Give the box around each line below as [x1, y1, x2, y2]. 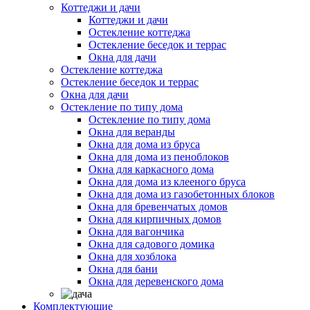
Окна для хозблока [89, 250, 176, 262]
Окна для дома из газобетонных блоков [89, 188, 275, 200]
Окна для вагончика [89, 226, 184, 237]
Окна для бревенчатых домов [89, 201, 228, 212]
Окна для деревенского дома [89, 275, 224, 287]
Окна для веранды [89, 126, 175, 138]
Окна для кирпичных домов [89, 213, 221, 225]
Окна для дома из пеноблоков [89, 151, 229, 163]
